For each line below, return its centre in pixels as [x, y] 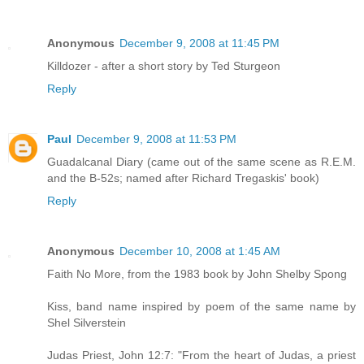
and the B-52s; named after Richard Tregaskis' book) [183, 178]
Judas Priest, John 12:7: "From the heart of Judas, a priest [201, 355]
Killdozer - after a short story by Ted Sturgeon [164, 65]
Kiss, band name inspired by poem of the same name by [201, 306]
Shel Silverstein [87, 322]
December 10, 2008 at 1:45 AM [200, 251]
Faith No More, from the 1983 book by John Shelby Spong [197, 273]
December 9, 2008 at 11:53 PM [156, 139]
